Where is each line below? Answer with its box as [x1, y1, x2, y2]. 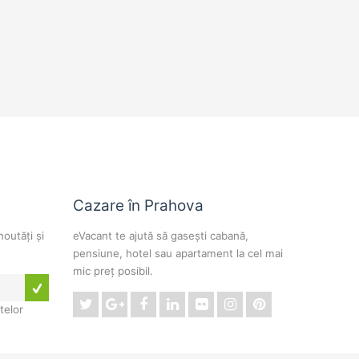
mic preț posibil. [73, 264, 153, 277]
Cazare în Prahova [73, 196, 204, 215]
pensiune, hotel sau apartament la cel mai [73, 247, 283, 260]
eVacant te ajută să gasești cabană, [73, 229, 248, 242]
